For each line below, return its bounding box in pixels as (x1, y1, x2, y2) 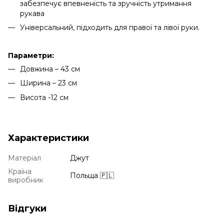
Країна (8, 166, 31, 176)
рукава (20, 8, 44, 18)
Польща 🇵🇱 (70, 170, 114, 180)
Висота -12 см (20, 92, 68, 102)
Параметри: (8, 50, 54, 60)
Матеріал (8, 153, 41, 162)
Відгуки (8, 202, 46, 214)
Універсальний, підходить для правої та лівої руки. (20, 23, 199, 32)
